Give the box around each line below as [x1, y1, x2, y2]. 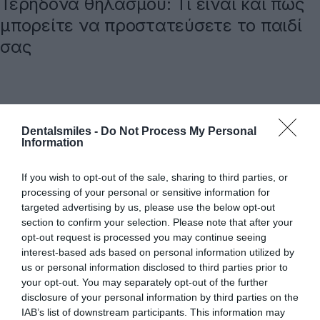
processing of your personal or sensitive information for [21, 186, 270, 198]
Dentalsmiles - [21, 124, 101, 137]
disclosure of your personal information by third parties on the [21, 291, 299, 303]
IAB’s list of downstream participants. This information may [21, 306, 285, 318]
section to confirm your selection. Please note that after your [21, 216, 293, 228]
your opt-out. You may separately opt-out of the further [21, 276, 268, 288]
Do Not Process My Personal [101, 124, 256, 137]
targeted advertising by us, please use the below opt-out [21, 201, 275, 213]
